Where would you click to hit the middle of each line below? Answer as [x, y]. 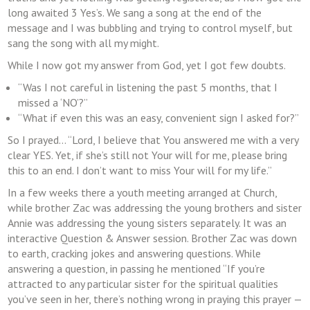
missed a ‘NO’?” [53, 102]
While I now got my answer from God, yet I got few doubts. [147, 65]
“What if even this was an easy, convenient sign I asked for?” [159, 118]
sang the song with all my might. [84, 43]
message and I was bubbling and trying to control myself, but [151, 28]
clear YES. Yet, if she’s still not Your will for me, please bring [148, 155]
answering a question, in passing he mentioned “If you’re [137, 268]
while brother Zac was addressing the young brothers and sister [155, 208]
